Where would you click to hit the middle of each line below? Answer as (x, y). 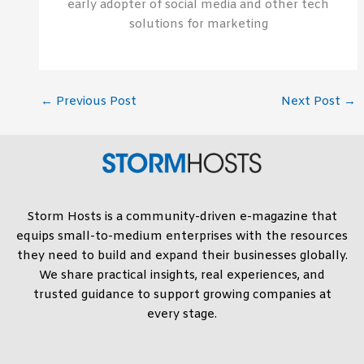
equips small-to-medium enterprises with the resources (182, 236)
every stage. (182, 314)
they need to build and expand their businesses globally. (182, 256)
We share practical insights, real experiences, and (182, 275)
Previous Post (94, 101)
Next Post (313, 101)
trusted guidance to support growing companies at (182, 295)
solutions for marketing (198, 25)
